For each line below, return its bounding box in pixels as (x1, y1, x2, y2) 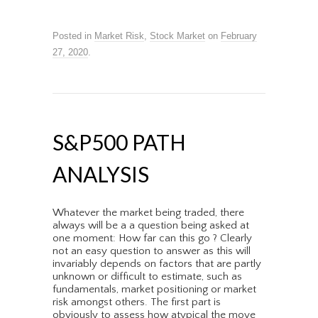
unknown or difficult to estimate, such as (53, 270, 242, 283)
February (221, 31, 257, 42)
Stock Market (150, 31, 205, 42)
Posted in (53, 31, 94, 42)
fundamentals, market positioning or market (53, 283, 256, 296)
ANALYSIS (53, 161, 149, 187)
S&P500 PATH (53, 129, 186, 155)
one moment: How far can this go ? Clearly (53, 232, 252, 245)
